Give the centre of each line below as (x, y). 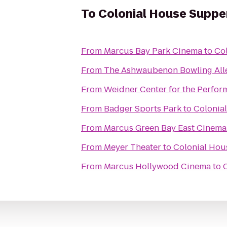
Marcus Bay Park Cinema (153, 51)
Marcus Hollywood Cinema (157, 166)
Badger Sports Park (143, 109)
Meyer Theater (133, 147)
